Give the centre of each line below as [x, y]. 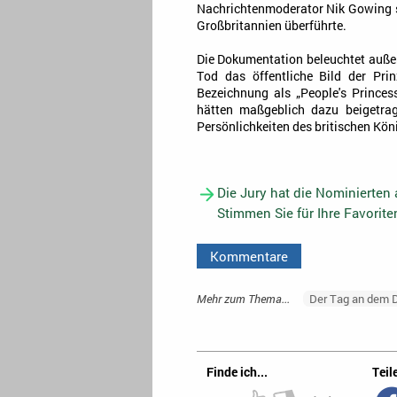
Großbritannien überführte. [271, 26]
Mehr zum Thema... [243, 298]
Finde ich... [237, 371]
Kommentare [249, 257]
